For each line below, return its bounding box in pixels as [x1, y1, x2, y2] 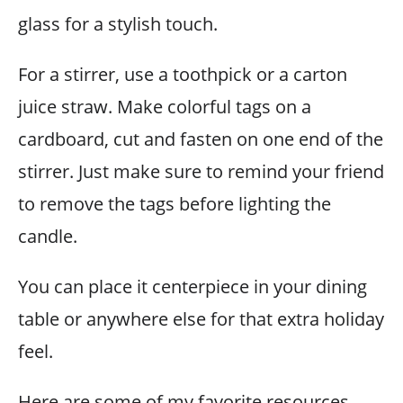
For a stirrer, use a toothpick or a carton [18, 62, 347, 86]
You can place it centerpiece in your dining [18, 274, 367, 299]
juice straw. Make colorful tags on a [18, 94, 311, 119]
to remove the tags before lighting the [18, 192, 331, 216]
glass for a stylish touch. [18, 12, 218, 36]
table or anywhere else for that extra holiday [18, 307, 384, 331]
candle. [18, 224, 77, 248]
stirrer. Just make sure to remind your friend [18, 159, 384, 184]
